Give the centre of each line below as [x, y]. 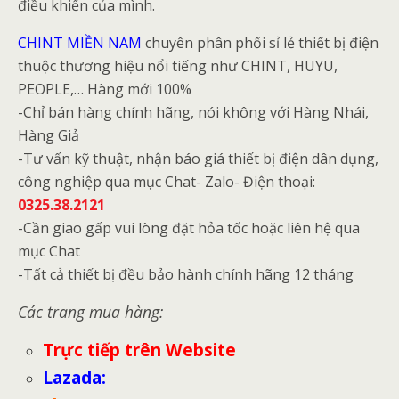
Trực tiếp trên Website [140, 349]
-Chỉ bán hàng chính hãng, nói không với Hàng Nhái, [193, 112]
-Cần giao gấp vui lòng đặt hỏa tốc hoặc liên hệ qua [189, 228]
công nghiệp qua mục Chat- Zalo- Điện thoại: [167, 181]
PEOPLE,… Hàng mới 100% [105, 89]
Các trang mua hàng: [90, 311]
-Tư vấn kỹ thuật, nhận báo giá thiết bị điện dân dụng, [198, 158]
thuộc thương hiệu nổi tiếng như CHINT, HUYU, [178, 65]
